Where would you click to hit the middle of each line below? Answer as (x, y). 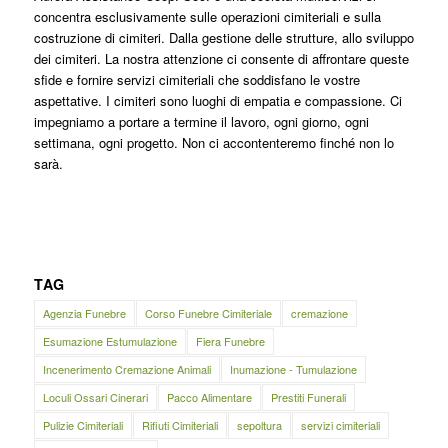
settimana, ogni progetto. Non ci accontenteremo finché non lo (213, 143)
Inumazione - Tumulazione (293, 369)
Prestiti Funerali (308, 397)
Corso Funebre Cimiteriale (208, 313)
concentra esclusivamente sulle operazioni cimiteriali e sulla (207, 17)
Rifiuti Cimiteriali (179, 425)
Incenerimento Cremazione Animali (126, 369)
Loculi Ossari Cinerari (95, 397)
